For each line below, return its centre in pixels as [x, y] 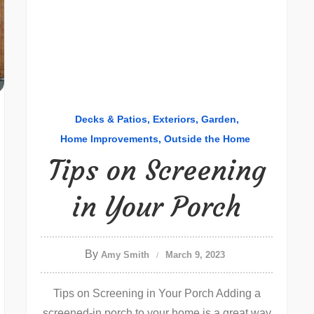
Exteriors [174, 119]
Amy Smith [125, 255]
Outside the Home [207, 139]
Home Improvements [109, 139]
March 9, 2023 [195, 255]
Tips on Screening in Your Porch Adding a [157, 293]
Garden [218, 119]
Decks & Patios [111, 119]
